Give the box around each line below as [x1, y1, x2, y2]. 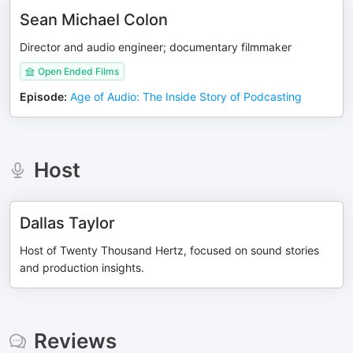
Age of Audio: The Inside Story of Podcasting [70, 90, 302, 103]
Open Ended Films [38, 65, 119, 77]
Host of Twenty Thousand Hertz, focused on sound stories [20, 243, 319, 257]
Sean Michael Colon [20, 10, 168, 29]
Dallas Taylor [20, 214, 115, 232]
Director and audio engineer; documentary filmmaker [20, 40, 292, 54]
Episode [20, 90, 64, 103]
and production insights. [20, 261, 144, 274]
